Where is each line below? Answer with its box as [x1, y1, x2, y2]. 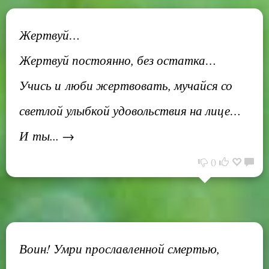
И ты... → [19, 127, 74, 144]
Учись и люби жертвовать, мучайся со [19, 76, 232, 94]
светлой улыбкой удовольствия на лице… [19, 101, 241, 119]
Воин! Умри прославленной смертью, [19, 240, 220, 257]
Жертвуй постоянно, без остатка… [19, 51, 217, 68]
